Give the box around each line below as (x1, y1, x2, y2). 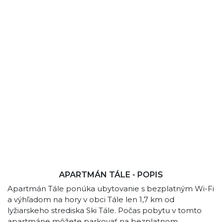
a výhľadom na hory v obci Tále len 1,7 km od (7, 195, 174, 204)
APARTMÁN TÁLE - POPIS (59, 170, 163, 179)
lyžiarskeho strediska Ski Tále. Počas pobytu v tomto (7, 206, 202, 215)
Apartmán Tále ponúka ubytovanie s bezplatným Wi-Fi (7, 184, 214, 193)
